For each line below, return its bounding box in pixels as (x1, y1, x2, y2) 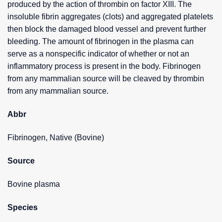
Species (7, 203, 38, 212)
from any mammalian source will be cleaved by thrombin (7, 74, 204, 83)
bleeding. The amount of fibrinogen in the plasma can (7, 37, 194, 46)
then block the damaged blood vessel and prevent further (7, 25, 206, 34)
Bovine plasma (7, 180, 60, 189)
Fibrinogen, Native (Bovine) (7, 133, 104, 142)
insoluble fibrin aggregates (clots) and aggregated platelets (7, 12, 213, 21)
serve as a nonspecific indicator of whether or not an (7, 50, 189, 58)
